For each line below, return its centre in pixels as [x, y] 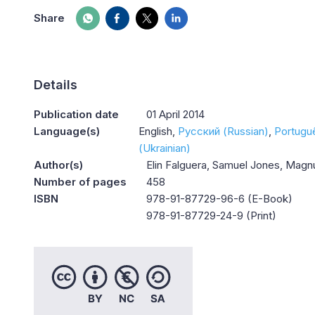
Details [56, 85]
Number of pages [80, 182]
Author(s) [58, 165]
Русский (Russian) [224, 131]
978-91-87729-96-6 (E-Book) [219, 199]
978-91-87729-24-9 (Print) [211, 216]
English [156, 131]
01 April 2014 [175, 114]
